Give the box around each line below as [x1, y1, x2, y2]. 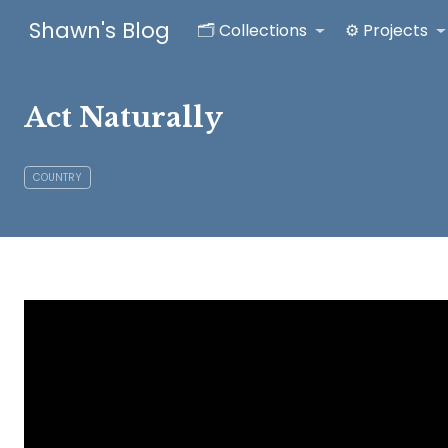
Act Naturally [24, 100, 223, 134]
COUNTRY [32, 169, 82, 185]
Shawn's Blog [28, 16, 170, 46]
